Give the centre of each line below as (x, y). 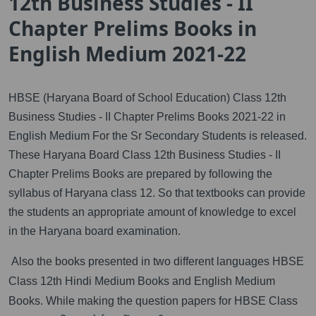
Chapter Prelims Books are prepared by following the (140, 174)
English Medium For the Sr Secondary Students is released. (158, 135)
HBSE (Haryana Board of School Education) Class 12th (147, 97)
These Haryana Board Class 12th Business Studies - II (145, 154)
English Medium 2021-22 (127, 53)
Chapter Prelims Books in (133, 28)
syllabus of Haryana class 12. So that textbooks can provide (157, 193)
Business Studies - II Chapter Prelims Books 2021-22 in (147, 116)
